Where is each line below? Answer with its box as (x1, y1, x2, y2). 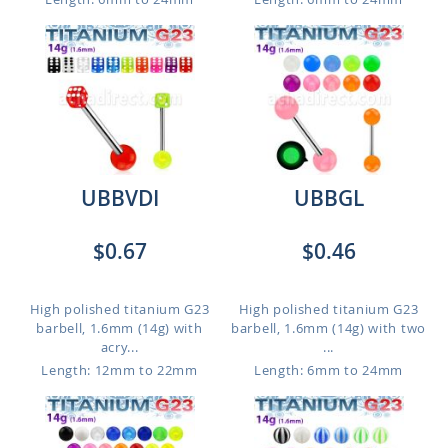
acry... (100, 338, 139, 356)
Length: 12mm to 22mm (41, 361, 198, 379)
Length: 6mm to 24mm (254, 361, 403, 379)
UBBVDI (80, 184, 159, 212)
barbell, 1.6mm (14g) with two (231, 319, 426, 337)
